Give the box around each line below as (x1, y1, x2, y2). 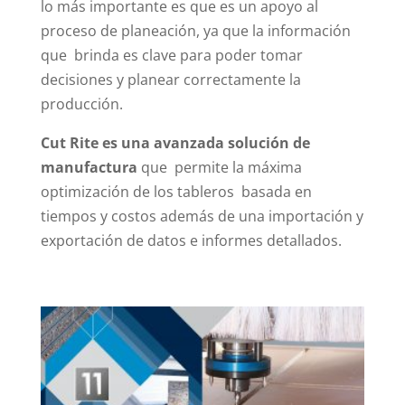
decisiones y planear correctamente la (40, 69, 301, 89)
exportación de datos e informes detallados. (40, 230, 342, 250)
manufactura (40, 156, 137, 177)
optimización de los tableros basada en (40, 181, 312, 202)
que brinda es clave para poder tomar (40, 44, 303, 65)
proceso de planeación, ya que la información (40, 20, 351, 41)
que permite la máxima (137, 156, 302, 177)
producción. (40, 93, 123, 114)
